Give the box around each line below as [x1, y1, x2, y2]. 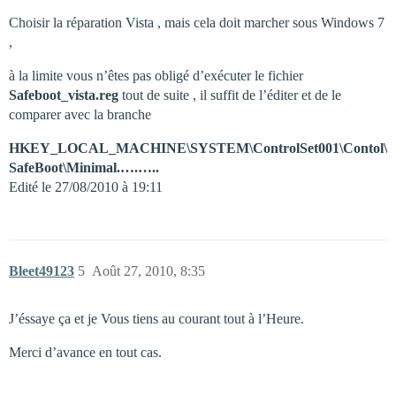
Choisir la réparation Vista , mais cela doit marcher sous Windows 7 [9, 15, 385, 30]
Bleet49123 [9, 263, 74, 278]
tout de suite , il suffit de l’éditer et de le [122, 88, 341, 103]
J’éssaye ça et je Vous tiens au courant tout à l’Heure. [9, 311, 304, 326]
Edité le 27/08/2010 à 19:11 [9, 179, 163, 194]
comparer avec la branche [9, 107, 151, 122]
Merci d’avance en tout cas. [9, 345, 162, 360]
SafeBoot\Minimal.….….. [9, 160, 159, 175]
